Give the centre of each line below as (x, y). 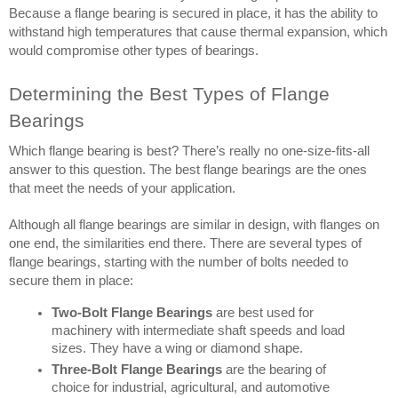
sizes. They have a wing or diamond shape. (177, 349)
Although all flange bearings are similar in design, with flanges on (194, 225)
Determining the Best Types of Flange (169, 95)
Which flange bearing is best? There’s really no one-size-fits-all (189, 151)
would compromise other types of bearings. (134, 51)
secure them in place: (71, 281)
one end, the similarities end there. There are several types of (185, 244)
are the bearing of (274, 369)
